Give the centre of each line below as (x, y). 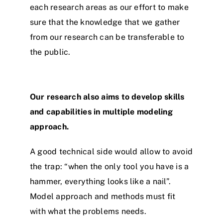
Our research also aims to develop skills (107, 97)
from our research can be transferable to (107, 37)
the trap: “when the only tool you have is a (110, 166)
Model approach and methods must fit (103, 196)
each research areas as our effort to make (109, 7)
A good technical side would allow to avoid (111, 151)
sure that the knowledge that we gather (105, 22)
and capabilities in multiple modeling (101, 111)
